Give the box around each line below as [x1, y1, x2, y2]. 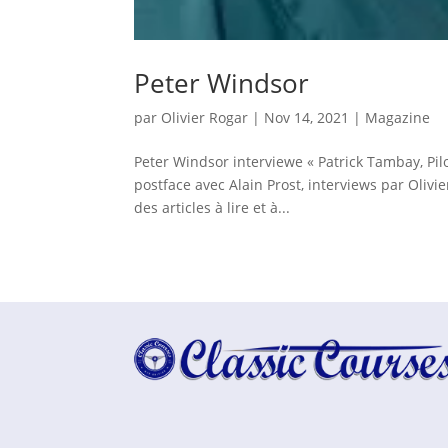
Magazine [365, 107, 431, 127]
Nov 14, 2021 [264, 107, 350, 127]
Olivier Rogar [161, 107, 249, 127]
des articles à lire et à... [134, 197, 291, 217]
